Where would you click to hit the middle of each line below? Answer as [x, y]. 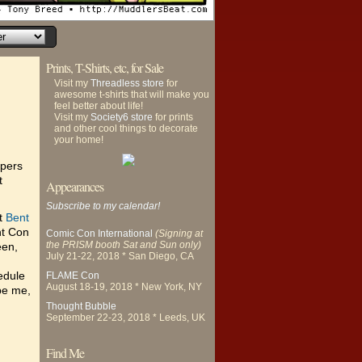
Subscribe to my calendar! [103, 206]
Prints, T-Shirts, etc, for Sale [105, 67]
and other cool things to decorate [126, 128]
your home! [79, 140]
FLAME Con [73, 276]
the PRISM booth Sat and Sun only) [124, 245]
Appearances [75, 186]
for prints [173, 117]
